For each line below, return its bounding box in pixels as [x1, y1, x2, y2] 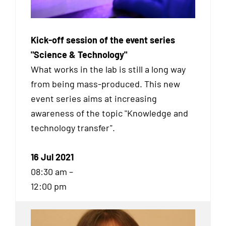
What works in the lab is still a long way [31, 63, 186, 75]
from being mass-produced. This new [31, 78, 180, 89]
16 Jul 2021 [31, 151, 74, 163]
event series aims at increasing [31, 92, 157, 104]
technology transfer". [31, 122, 115, 133]
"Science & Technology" [31, 48, 127, 60]
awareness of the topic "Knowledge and [31, 107, 188, 119]
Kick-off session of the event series [31, 34, 175, 45]
